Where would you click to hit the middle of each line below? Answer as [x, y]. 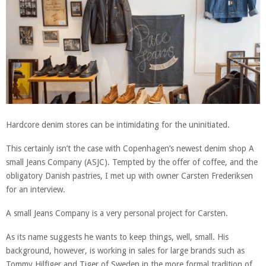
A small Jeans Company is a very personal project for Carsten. [117, 213]
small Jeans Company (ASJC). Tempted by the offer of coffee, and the [132, 162]
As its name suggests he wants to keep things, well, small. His [117, 237]
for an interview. [36, 190]
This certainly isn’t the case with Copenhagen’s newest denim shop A [130, 149]
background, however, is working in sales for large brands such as [125, 251]
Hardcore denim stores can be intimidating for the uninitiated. [118, 125]
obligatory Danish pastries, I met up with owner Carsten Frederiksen [129, 176]
